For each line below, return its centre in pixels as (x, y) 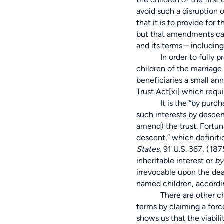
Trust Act (153, 92)
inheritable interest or (176, 161)
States (148, 149)
